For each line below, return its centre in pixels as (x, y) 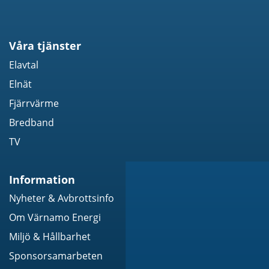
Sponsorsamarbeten (56, 256)
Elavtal (24, 65)
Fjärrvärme (34, 103)
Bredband (32, 122)
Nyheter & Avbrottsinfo (62, 198)
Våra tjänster (45, 46)
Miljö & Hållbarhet (50, 237)
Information (42, 179)
